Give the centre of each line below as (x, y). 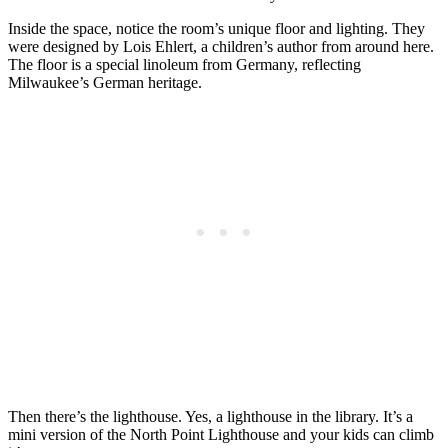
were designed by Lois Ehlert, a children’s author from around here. (221, 47)
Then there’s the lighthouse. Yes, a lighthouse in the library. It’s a (210, 417)
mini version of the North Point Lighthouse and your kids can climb (221, 435)
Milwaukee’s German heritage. (105, 83)
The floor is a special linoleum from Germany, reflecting (184, 65)
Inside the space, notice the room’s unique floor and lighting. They (216, 29)
